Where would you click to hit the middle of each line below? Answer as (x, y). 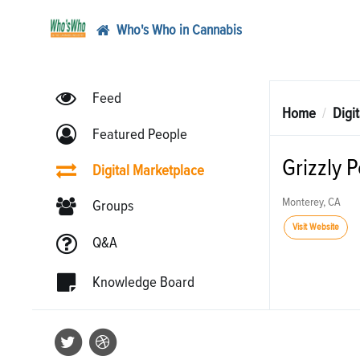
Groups (112, 206)
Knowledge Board (143, 282)
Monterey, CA (311, 202)
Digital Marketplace (148, 170)
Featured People (139, 134)
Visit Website (315, 227)
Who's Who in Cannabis (179, 30)
